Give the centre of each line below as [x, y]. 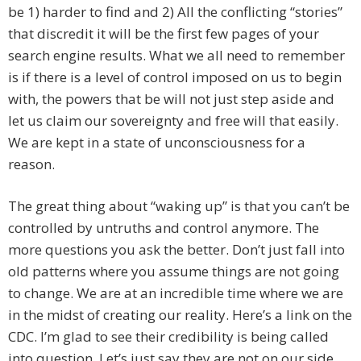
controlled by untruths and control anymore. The [164, 228]
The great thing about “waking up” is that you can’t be [179, 206]
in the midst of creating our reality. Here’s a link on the [180, 315]
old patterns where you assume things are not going [174, 272]
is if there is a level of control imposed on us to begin [175, 77]
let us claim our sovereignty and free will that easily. [173, 121]
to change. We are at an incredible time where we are [176, 293]
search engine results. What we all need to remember [176, 56]
